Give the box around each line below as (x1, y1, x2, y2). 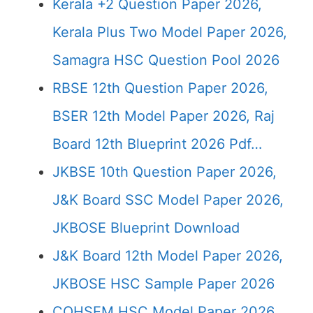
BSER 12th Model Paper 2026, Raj (52, 108, 275, 124)
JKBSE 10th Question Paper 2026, (52, 163, 277, 180)
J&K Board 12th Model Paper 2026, (52, 247, 283, 264)
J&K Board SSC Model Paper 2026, (52, 191, 284, 208)
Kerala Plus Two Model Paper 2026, (52, 24, 287, 41)
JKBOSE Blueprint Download (52, 219, 240, 236)
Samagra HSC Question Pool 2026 (52, 52, 279, 68)
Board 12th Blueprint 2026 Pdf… (52, 136, 262, 152)
